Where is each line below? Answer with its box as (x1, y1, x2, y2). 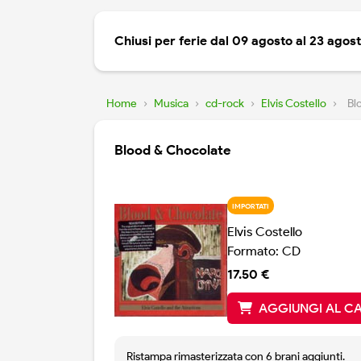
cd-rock (205, 97, 244, 111)
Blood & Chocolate (114, 142, 230, 159)
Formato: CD (227, 243, 301, 259)
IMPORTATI (231, 201, 269, 210)
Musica (154, 97, 189, 111)
